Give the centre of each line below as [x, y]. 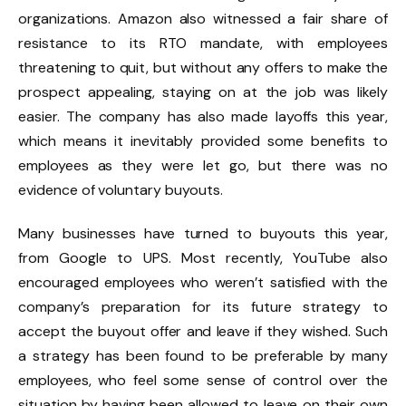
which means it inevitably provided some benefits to [203, 140]
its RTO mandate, [196, 43]
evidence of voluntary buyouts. [121, 189]
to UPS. [149, 257]
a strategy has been [92, 355]
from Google [63, 257]
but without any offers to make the [268, 67]
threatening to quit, [84, 67]
